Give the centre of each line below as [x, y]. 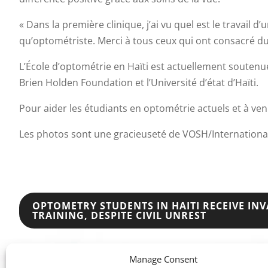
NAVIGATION [56, 231]
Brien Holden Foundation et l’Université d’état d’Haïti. [139, 82]
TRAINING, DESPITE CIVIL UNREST [119, 215]
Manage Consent [163, 259]
